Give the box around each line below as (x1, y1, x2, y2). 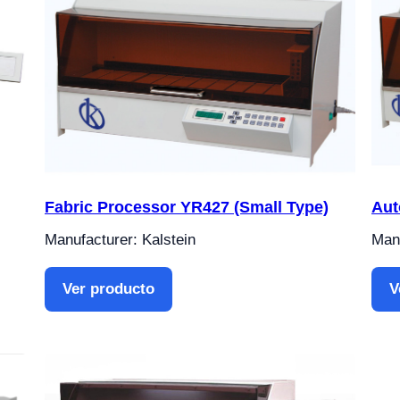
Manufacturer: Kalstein (45, 231, 196, 249)
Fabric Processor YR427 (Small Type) (45, 198, 329, 217)
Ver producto (62, 280, 154, 298)
